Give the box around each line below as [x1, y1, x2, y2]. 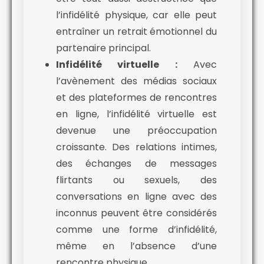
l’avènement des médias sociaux [56, 74, 217, 88]
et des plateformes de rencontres [56, 91, 217, 105]
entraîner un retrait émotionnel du [56, 25, 217, 39]
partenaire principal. [56, 41, 151, 55]
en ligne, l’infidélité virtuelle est [56, 107, 217, 121]
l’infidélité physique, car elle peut [56, 8, 217, 22]
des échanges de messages [56, 157, 217, 171]
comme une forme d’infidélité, [56, 223, 217, 237]
